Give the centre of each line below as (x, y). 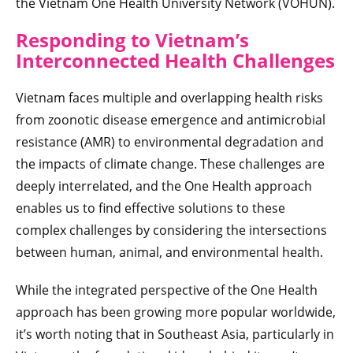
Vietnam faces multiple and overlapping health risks (169, 97)
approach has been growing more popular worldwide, (176, 312)
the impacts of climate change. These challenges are (170, 163)
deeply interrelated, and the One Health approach (164, 186)
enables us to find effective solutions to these (150, 208)
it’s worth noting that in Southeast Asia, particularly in (175, 334)
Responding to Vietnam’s (132, 39)
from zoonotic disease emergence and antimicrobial (171, 119)
